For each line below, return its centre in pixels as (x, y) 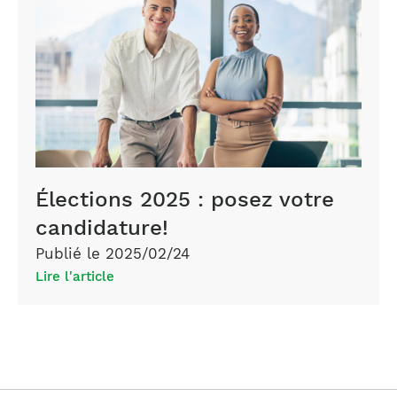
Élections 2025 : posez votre (184, 200)
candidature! (101, 228)
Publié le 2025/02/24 (112, 254)
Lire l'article (74, 277)
